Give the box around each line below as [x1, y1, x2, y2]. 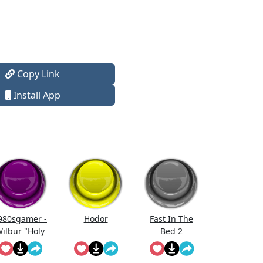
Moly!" [8, 238, 32, 249]
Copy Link [15, 68, 60, 80]
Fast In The [150, 213, 193, 224]
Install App [11, 89, 60, 102]
